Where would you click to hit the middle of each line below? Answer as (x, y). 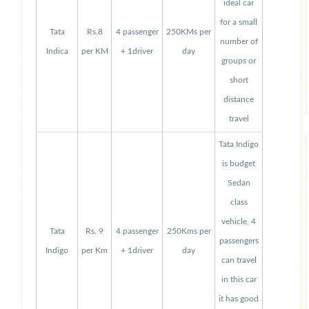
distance (239, 99)
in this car (239, 279)
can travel (239, 260)
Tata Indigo (239, 144)
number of (239, 41)
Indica (57, 51)
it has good (239, 299)
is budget (239, 163)
